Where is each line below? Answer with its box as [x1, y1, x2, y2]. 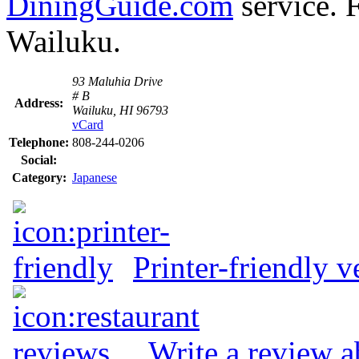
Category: [11, 170, 67, 184]
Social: [21, 152, 57, 167]
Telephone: [9, 135, 69, 149]
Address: [14, 95, 63, 110]
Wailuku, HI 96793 [72, 103, 168, 117]
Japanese [72, 170, 117, 184]
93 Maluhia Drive [72, 74, 163, 88]
